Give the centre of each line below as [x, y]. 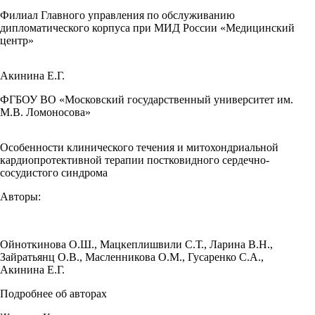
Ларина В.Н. [240, 244]
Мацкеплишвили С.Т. [152, 244]
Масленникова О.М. [134, 257]
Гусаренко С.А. [224, 257]
